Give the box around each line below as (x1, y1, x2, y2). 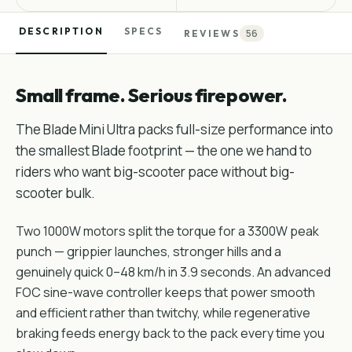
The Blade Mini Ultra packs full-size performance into (16, 120, 333, 138)
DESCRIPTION (19, 25, 104, 37)
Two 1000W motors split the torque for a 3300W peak (16, 222, 319, 240)
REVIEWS (183, 27, 240, 39)
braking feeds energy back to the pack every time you (16, 324, 324, 342)
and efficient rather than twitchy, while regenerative (16, 304, 310, 321)
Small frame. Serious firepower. (16, 83, 288, 107)
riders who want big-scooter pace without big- (16, 163, 295, 181)
